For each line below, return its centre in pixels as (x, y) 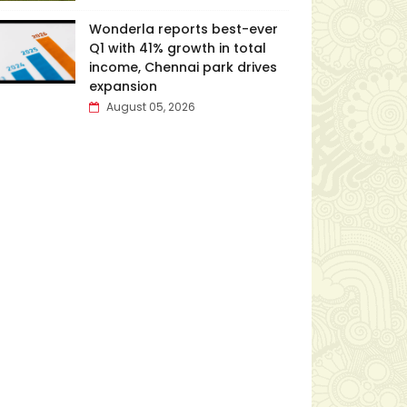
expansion (123, 86)
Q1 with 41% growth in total (177, 48)
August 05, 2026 (150, 107)
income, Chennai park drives (183, 67)
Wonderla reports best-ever (183, 29)
